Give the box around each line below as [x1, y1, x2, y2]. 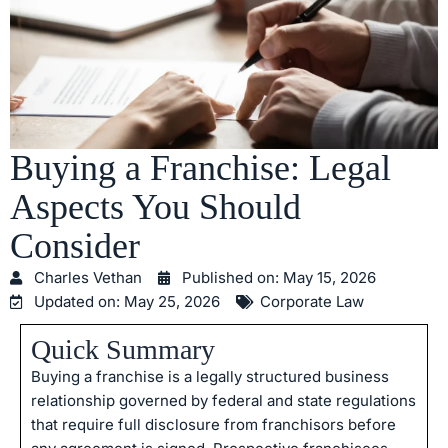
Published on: [182, 268, 283, 287]
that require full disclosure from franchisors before [31, 415, 396, 434]
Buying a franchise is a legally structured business [31, 367, 389, 386]
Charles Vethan [34, 268, 142, 287]
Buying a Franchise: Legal [10, 148, 391, 188]
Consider [10, 226, 140, 266]
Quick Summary [31, 334, 215, 365]
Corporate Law [260, 292, 364, 311]
